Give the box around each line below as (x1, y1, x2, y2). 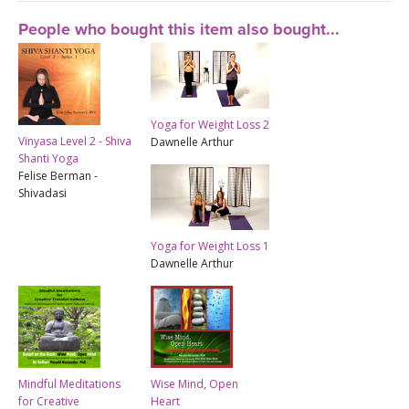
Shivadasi (18, 184, 67, 201)
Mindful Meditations (18, 375, 121, 392)
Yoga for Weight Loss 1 (151, 237, 269, 254)
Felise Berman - (18, 167, 98, 184)
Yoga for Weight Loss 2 (151, 116, 269, 132)
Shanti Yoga (18, 150, 79, 166)
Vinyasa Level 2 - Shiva (18, 132, 131, 149)
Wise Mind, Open (151, 375, 238, 392)
